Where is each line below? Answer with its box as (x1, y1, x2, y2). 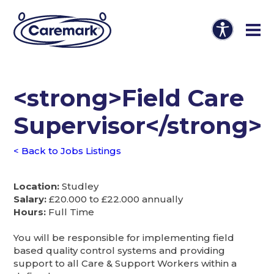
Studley (59, 180, 99, 192)
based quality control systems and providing (13, 244, 226, 256)
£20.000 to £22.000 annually (46, 193, 183, 205)
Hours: (13, 206, 46, 218)
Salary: (13, 193, 47, 205)
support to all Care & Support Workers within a (13, 257, 237, 269)
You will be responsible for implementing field (13, 231, 235, 243)
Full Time (46, 206, 95, 218)
